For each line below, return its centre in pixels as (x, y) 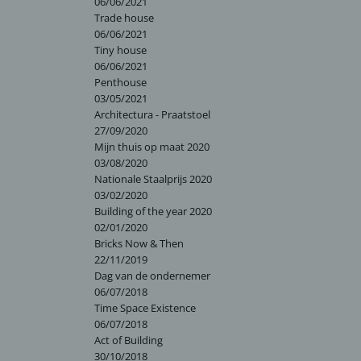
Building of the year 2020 (153, 211)
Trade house (124, 18)
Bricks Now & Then (139, 243)
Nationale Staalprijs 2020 (153, 179)
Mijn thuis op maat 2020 (152, 147)
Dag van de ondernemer (152, 276)
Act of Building (129, 340)
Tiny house (120, 50)
